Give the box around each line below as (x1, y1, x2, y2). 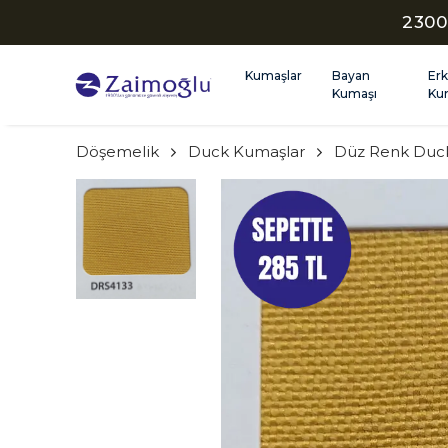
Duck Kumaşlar (188, 142, 305, 161)
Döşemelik (76, 142, 159, 161)
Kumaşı (332, 86, 377, 101)
